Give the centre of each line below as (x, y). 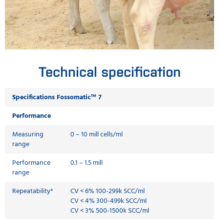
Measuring (28, 134)
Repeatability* (33, 191)
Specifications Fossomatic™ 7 (57, 97)
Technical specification (109, 71)
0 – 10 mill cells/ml (97, 134)
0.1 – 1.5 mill (87, 163)
